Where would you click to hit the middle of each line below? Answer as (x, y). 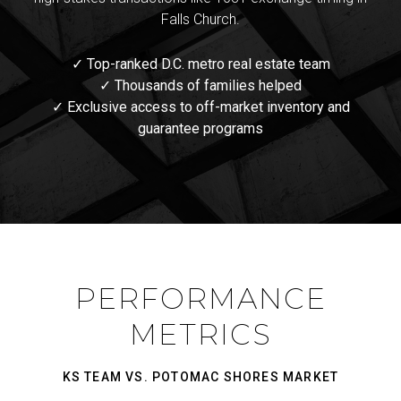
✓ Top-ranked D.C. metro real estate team (200, 64)
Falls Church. (200, 19)
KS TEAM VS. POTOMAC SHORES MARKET (200, 377)
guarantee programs (200, 129)
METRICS (200, 335)
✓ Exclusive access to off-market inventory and (200, 107)
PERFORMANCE (200, 299)
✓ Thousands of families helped (200, 86)
